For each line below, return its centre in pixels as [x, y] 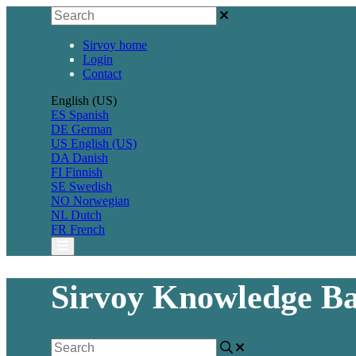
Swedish [91, 186]
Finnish [84, 172]
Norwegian [101, 201]
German [92, 129]
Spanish [89, 115]
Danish [90, 158]
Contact [102, 74]
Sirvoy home [115, 45]
